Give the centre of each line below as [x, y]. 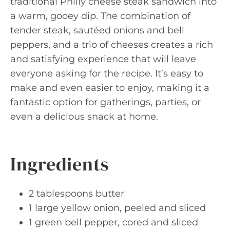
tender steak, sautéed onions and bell [97, 30]
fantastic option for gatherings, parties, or [106, 102]
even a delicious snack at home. [84, 116]
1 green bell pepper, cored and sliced [113, 222]
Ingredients [60, 164]
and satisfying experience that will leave [103, 59]
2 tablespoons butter [76, 193]
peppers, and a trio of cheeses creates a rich [112, 44]
